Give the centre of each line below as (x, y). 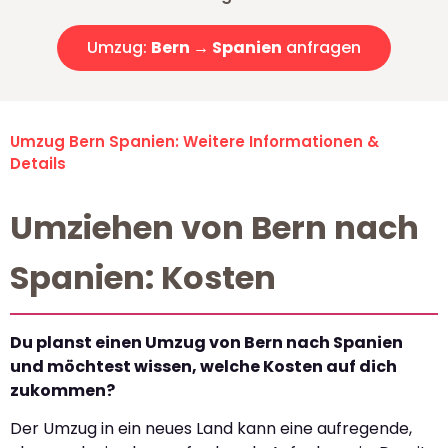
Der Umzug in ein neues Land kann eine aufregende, (211, 429)
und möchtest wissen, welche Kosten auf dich (203, 366)
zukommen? (62, 390)
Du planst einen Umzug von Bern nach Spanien (206, 342)
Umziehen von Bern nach (214, 227)
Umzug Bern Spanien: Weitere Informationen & (194, 141)
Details (38, 163)
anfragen (321, 47)
